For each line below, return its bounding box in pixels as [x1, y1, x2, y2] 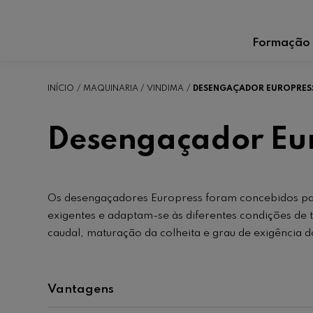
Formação [252, 36, 311, 49]
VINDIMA [147, 84, 184, 93]
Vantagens [48, 284, 115, 296]
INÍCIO [48, 84, 75, 93]
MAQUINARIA [82, 84, 138, 93]
